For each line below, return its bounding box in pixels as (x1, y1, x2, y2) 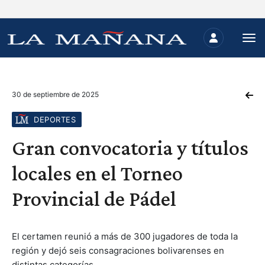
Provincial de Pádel (12, 187, 176, 211)
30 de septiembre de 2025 (12, 90, 99, 99)
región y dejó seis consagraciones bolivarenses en (12, 245, 224, 256)
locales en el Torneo (12, 161, 183, 185)
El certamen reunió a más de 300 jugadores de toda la (12, 231, 238, 242)
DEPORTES (34, 115, 76, 124)
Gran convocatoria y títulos (12, 136, 248, 160)
